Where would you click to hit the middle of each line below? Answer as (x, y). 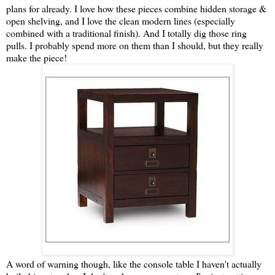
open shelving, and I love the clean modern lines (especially (121, 21)
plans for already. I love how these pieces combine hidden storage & (136, 9)
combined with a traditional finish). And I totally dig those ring (126, 33)
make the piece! (37, 58)
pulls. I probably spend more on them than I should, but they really (135, 45)
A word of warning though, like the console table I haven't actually (134, 264)
